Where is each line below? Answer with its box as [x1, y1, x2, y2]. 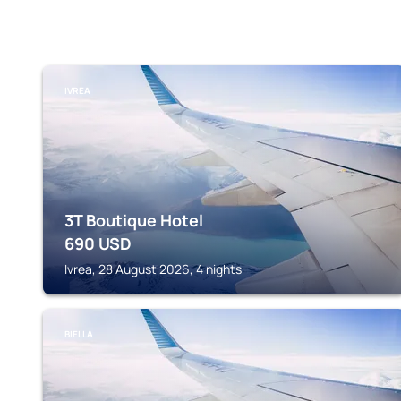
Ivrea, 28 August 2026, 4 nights [64, 260, 242, 277]
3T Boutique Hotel [64, 209, 203, 231]
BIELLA [64, 328, 93, 340]
